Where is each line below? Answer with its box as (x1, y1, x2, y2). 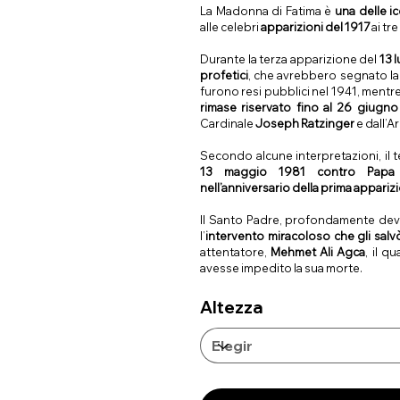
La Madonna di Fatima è (199, 4, 335, 19)
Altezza (199, 296, 263, 319)
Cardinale (199, 116, 255, 131)
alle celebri (199, 20, 261, 35)
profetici (199, 68, 248, 83)
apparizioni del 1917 (260, 20, 371, 35)
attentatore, (199, 245, 271, 260)
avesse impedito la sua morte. (199, 261, 362, 276)
